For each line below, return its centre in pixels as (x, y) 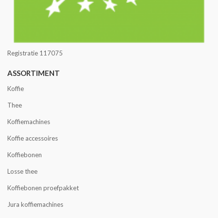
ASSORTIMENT (34, 73)
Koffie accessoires (33, 138)
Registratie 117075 (35, 53)
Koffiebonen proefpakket (43, 188)
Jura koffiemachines (35, 204)
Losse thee (22, 171)
